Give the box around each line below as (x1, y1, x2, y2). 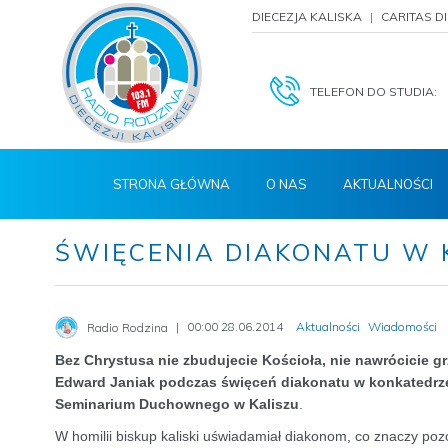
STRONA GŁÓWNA (113, 176, 230, 192)
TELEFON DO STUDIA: (310, 84, 437, 99)
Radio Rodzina (87, 319, 168, 335)
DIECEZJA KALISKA (252, 9, 362, 24)
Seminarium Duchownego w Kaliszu (55, 396, 299, 412)
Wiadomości (368, 318, 437, 334)
